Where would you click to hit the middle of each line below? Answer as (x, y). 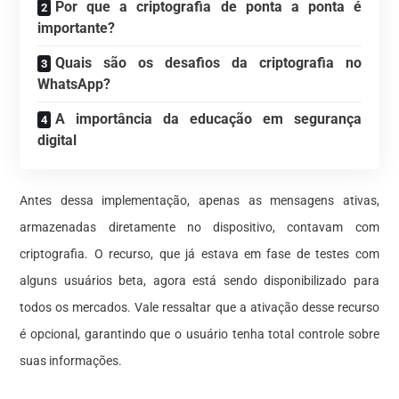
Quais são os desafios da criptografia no (208, 62)
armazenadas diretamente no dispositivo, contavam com (199, 227)
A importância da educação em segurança (208, 118)
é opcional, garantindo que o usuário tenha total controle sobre (199, 334)
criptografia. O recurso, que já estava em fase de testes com (199, 253)
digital (57, 140)
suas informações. (71, 360)
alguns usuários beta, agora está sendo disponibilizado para (199, 280)
